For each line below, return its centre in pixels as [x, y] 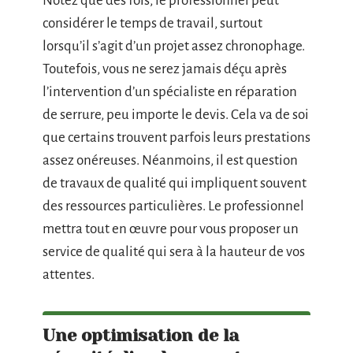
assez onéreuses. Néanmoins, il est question [170, 161]
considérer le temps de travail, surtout [152, 24]
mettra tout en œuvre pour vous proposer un [171, 229]
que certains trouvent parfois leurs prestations [176, 138]
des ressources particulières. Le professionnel [173, 206]
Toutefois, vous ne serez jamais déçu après [165, 69]
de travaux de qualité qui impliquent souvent [175, 184]
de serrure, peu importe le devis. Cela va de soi [176, 115]
